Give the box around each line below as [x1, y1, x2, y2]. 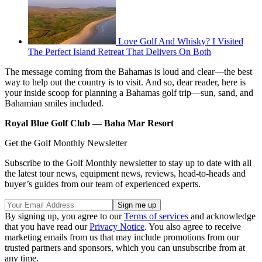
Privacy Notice [89, 222, 144, 232]
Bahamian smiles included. [5, 98, 104, 109]
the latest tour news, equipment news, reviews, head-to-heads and [5, 168, 246, 179]
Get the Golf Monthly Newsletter [5, 138, 127, 149]
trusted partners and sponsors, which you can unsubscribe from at [5, 243, 245, 253]
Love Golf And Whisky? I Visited [118, 36, 243, 47]
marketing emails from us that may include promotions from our [5, 232, 239, 243]
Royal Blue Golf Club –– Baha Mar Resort [5, 118, 174, 129]
